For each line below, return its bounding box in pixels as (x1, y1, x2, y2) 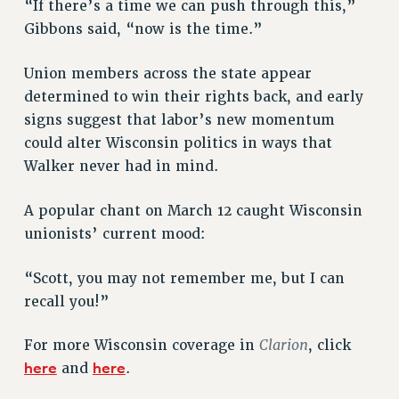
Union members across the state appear (23, 64, 312, 83)
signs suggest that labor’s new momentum (23, 110, 335, 129)
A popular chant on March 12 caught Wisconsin (23, 201, 362, 220)
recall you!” (23, 292, 110, 311)
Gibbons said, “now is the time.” (23, 20, 263, 39)
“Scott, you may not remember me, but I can (23, 269, 345, 288)
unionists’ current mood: (23, 224, 205, 243)
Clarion (258, 336, 308, 355)
